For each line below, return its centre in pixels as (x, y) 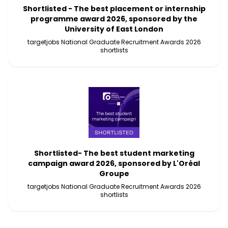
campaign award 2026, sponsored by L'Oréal (114, 163)
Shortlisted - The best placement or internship (114, 9)
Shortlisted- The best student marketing (114, 153)
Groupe (114, 174)
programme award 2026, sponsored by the (114, 19)
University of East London (114, 29)
